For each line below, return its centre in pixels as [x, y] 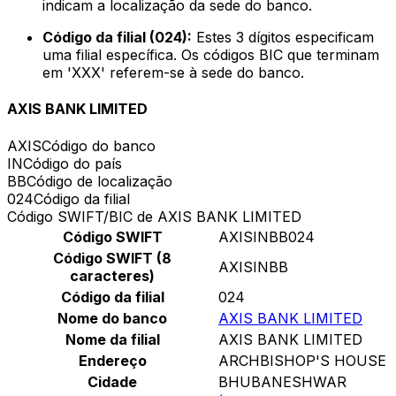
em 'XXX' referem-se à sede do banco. [173, 73]
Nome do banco [112, 318]
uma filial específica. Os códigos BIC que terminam [211, 55]
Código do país [72, 163]
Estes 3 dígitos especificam [283, 38]
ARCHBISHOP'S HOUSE [302, 360]
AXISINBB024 [267, 236]
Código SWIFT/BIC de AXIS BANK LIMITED [154, 216]
